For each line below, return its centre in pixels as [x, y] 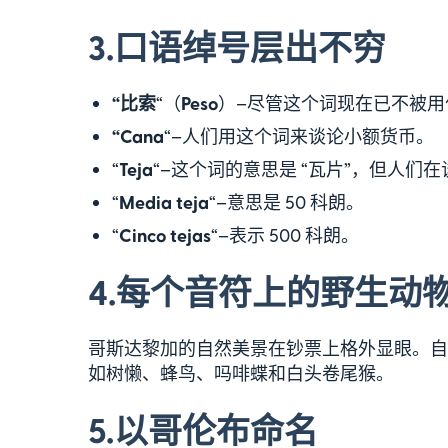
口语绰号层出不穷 [250, 46]
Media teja [164, 201]
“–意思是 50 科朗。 [286, 201]
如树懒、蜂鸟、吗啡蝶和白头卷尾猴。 [241, 372]
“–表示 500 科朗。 [285, 234]
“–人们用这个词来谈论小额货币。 [299, 135]
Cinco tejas [165, 234]
